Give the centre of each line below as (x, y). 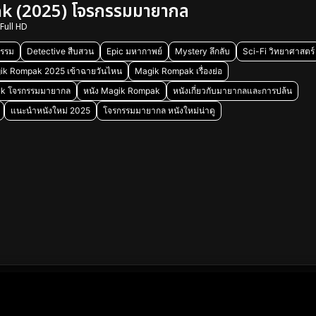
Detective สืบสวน (60, 51)
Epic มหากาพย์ (134, 51)
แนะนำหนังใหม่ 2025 (50, 110)
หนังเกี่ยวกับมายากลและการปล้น (232, 91)
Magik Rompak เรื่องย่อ (178, 71)
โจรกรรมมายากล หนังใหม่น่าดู (159, 110)
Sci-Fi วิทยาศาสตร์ (279, 51)
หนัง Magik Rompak (122, 91)
